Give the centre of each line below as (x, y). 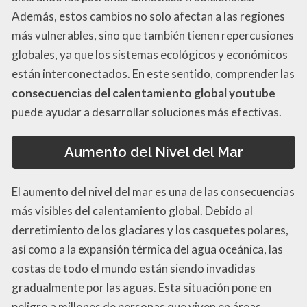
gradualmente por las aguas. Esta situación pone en (142, 288)
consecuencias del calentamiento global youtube (144, 93)
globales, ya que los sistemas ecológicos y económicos (150, 54)
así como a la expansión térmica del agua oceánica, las (147, 249)
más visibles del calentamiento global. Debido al (132, 211)
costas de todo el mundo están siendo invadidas (134, 269)
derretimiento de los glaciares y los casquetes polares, (150, 230)
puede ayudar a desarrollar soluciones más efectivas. (147, 112)
